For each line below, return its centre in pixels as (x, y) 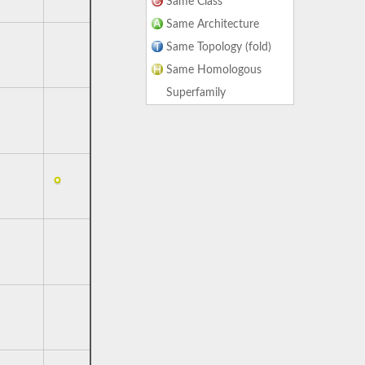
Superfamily (196, 93)
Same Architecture (213, 24)
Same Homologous (214, 70)
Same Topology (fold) (219, 47)
